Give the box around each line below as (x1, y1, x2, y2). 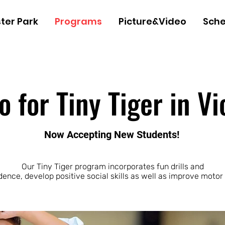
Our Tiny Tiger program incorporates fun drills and (21, 162, 204, 171)
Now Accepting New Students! (44, 129, 179, 141)
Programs (54, 15, 102, 28)
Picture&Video (118, 15, 186, 28)
